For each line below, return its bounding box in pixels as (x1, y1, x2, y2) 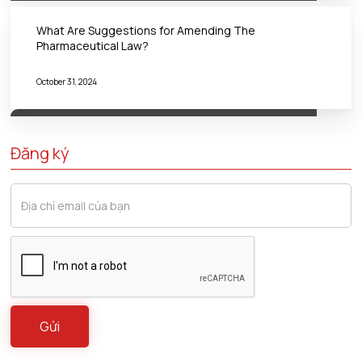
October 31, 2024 (36, 76, 98, 87)
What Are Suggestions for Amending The (36, 23, 256, 38)
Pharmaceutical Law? (36, 38, 149, 53)
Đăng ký (11, 141, 70, 164)
